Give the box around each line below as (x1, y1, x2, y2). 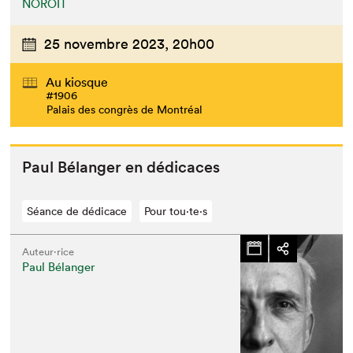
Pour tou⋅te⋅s (144, 203, 208, 218)
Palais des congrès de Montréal (46, 102, 203, 117)
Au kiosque (46, 73, 109, 90)
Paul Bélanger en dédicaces (22, 157, 221, 176)
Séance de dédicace (27, 203, 128, 218)
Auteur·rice (22, 244, 75, 258)
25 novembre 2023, (44, 35, 169, 54)
